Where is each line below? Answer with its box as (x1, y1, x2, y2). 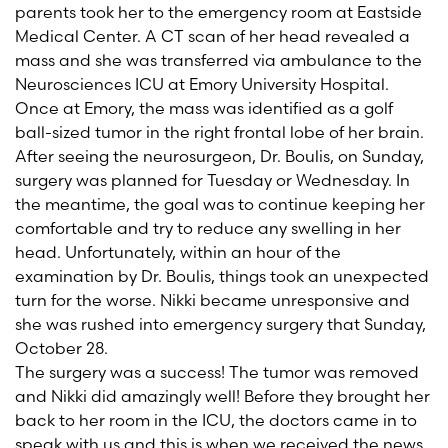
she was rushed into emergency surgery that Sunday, (15, 314, 426, 334)
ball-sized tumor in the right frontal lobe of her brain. (15, 122, 424, 142)
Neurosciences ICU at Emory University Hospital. (15, 74, 389, 94)
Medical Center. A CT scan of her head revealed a (15, 26, 410, 46)
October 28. (15, 338, 108, 358)
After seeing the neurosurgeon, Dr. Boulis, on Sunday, (15, 146, 424, 166)
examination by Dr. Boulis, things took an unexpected (15, 266, 429, 286)
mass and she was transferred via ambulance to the (15, 50, 422, 70)
